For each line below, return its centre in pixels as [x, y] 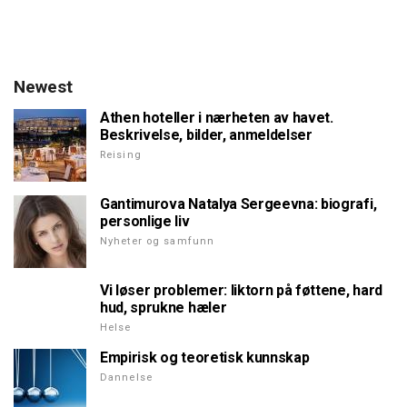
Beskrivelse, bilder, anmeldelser [206, 135]
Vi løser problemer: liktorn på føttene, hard [241, 291]
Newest [43, 87]
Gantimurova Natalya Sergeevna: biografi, [238, 204]
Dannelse [126, 378]
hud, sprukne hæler [164, 308]
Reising [121, 155]
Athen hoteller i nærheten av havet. [217, 118]
